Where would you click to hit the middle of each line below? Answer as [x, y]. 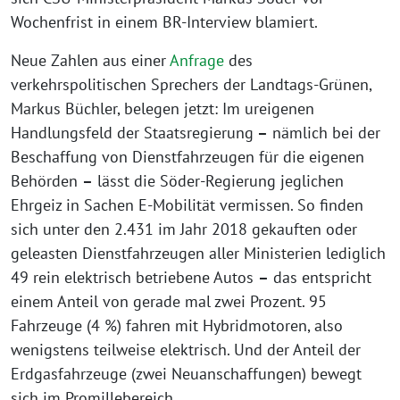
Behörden [46, 180]
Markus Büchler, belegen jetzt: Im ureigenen [162, 108]
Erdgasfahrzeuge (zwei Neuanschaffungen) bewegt [186, 373]
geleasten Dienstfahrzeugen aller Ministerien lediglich [198, 253]
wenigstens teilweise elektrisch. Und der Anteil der [186, 349]
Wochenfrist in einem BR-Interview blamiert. [164, 21]
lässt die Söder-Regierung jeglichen [218, 180]
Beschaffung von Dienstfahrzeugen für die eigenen [187, 156]
